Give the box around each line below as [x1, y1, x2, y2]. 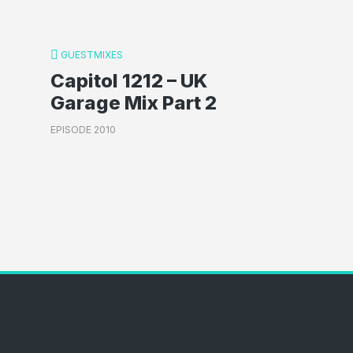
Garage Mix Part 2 [50, 91, 217, 114]
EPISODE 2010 [50, 124, 116, 136]
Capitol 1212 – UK [50, 69, 207, 92]
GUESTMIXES [61, 49, 123, 61]
